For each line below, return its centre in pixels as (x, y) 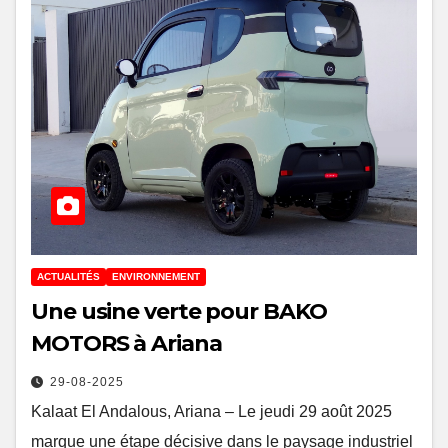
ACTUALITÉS (68, 277)
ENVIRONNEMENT (156, 277)
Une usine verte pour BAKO (179, 312)
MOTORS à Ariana (126, 344)
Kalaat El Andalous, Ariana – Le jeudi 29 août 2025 (211, 412)
